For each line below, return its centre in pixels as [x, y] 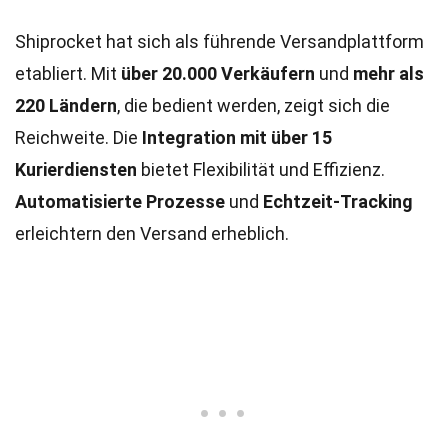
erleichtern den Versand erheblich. [152, 233]
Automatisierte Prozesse [120, 201]
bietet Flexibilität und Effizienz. [261, 169]
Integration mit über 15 [237, 137]
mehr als [388, 73]
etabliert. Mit [68, 73]
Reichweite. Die [78, 137]
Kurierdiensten [76, 169]
